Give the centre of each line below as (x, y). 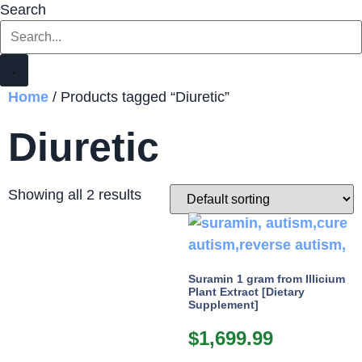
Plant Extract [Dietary (246, 292)
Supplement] (223, 305)
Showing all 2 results (75, 195)
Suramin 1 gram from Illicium (266, 279)
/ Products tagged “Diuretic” (139, 97)
